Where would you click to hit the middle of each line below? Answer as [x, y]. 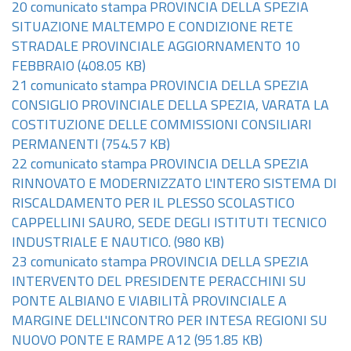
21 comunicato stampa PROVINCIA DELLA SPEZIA [160, 87]
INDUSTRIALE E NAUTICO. [91, 243]
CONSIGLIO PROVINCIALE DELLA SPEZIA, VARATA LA [170, 106]
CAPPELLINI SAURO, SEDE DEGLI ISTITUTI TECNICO [169, 224]
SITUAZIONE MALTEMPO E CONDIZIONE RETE [152, 28]
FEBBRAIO [43, 67]
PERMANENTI [55, 145]
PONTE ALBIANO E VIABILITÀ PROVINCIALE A [149, 302]
